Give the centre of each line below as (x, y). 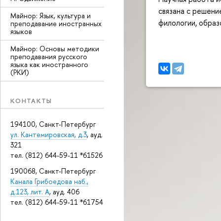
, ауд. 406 (64, 191)
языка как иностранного (49, 64)
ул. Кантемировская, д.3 (49, 134)
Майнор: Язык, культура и (51, 16)
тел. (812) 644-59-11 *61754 (57, 202)
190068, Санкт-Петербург (53, 171)
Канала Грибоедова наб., (49, 181)
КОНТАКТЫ (31, 101)
